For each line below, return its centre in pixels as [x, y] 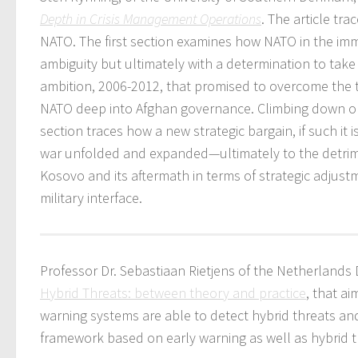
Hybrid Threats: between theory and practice [173, 292]
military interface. [91, 197]
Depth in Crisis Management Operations [151, 18]
